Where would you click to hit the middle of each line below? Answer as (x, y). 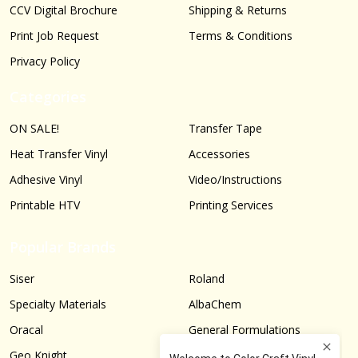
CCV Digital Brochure (64, 10)
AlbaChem (215, 304)
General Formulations (245, 330)
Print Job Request (54, 36)
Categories (48, 97)
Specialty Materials (58, 304)
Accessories (219, 154)
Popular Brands (63, 247)
